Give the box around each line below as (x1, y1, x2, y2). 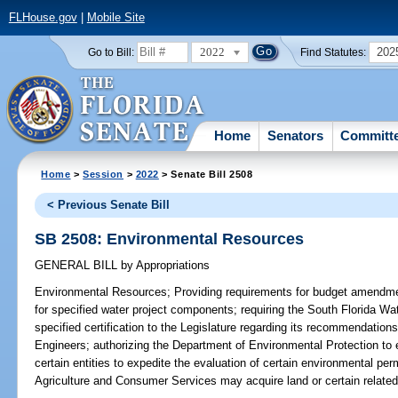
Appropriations (133, 259, 211, 273)
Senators (267, 127, 324, 143)
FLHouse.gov (8, 11, 77, 25)
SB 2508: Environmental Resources (35, 229, 305, 248)
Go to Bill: (87, 46, 134, 58)
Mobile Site (86, 11, 145, 25)
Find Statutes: (300, 46, 367, 58)
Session (83, 168, 124, 179)
